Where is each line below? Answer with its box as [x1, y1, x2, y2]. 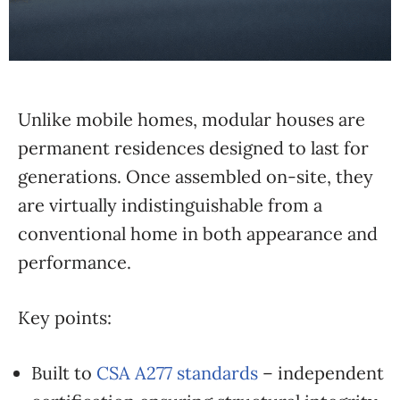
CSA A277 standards [96, 362, 258, 384]
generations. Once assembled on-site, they [18, 165, 373, 187]
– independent [258, 362, 384, 384]
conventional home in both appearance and [18, 222, 378, 245]
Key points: [18, 306, 112, 329]
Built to [31, 362, 96, 384]
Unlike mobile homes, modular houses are [18, 108, 365, 130]
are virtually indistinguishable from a [18, 194, 322, 216]
